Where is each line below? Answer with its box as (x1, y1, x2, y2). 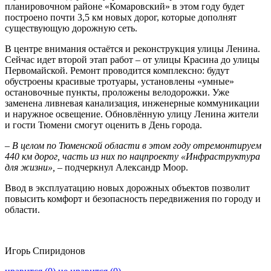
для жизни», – (5, 162, 62, 173)
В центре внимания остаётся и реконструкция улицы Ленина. (5, 44, 260, 54)
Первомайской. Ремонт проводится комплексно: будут (5, 65, 229, 76)
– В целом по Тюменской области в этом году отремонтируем (5, 140, 261, 151)
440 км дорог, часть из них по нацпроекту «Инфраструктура (5, 151, 260, 162)
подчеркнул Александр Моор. (62, 162, 188, 173)
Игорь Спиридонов (5, 246, 85, 256)
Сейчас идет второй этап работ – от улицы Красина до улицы (5, 54, 260, 65)
